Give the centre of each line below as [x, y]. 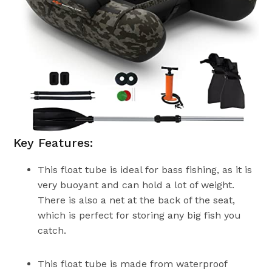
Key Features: [53, 143]
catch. [52, 231]
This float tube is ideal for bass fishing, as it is [145, 170]
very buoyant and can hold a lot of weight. [136, 185]
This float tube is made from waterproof [133, 264]
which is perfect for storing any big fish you [140, 216]
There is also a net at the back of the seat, [137, 200]
